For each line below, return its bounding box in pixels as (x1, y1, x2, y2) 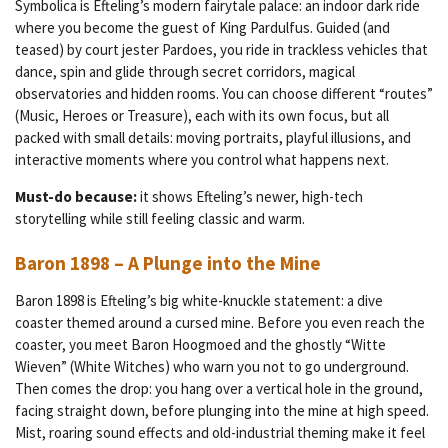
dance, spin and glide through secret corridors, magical (15, 61, 355, 81)
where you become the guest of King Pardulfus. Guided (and (15, 17, 390, 37)
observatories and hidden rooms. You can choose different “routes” (15, 83, 433, 103)
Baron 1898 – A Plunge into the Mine (15, 251, 321, 276)
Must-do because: (15, 186, 137, 206)
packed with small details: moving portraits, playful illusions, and (15, 127, 411, 147)
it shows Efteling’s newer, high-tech (137, 186, 363, 206)
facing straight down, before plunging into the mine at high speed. (15, 401, 429, 421)
